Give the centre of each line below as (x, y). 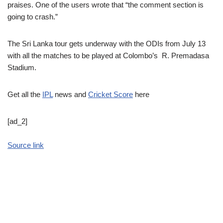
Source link (26, 145)
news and (70, 94)
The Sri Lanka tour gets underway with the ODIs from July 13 (107, 44)
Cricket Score (111, 94)
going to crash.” (33, 17)
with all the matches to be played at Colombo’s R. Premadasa (108, 56)
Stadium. (22, 67)
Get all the (25, 94)
